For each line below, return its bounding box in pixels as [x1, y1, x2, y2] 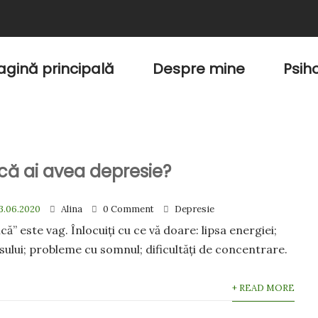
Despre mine [153, 59, 245, 79]
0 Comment [102, 203, 154, 215]
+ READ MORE [231, 282, 295, 294]
